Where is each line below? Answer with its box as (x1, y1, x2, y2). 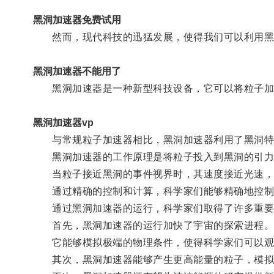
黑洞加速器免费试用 (32, 14, 121, 25)
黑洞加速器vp (32, 117, 94, 128)
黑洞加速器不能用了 (32, 65, 121, 76)
